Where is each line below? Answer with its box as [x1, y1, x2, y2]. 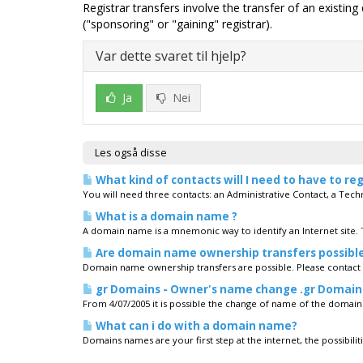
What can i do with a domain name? [93, 318, 297, 333]
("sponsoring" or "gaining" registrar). [83, 16, 272, 32]
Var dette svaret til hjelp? [96, 47, 246, 65]
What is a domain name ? [93, 209, 237, 224]
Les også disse [95, 146, 167, 160]
